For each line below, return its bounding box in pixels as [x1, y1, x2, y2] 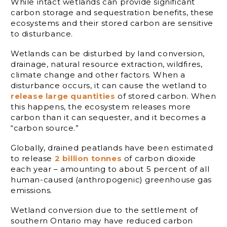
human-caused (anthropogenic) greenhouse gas [11, 175, 212, 185]
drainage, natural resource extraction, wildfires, [11, 59, 203, 69]
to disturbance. [11, 29, 73, 39]
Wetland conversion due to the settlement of [11, 205, 198, 215]
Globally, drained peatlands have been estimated [11, 143, 213, 153]
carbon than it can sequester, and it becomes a [11, 112, 206, 123]
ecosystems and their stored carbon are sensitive [11, 18, 213, 28]
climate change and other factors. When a [11, 70, 186, 80]
